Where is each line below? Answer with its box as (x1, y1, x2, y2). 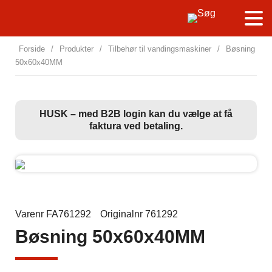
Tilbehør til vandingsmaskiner (108, 44, 211, 53)
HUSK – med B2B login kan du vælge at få (39, 109, 233, 119)
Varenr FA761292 (15, 209, 91, 219)
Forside (19, 44, 45, 53)
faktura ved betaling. (89, 121, 183, 131)
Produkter (59, 44, 93, 53)
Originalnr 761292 (100, 209, 178, 219)
